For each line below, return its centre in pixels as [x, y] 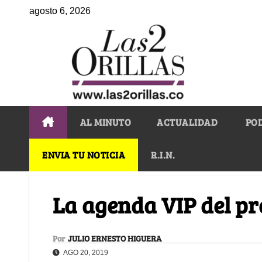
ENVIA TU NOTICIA [84, 154]
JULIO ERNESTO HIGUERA [115, 238]
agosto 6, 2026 [60, 11]
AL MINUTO [105, 122]
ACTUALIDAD [187, 122]
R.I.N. [163, 154]
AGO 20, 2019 [85, 252]
